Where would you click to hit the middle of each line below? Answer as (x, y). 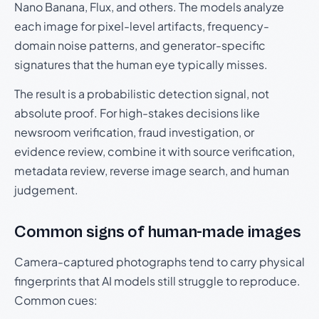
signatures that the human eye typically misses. (141, 64)
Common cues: (56, 300)
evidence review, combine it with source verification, (155, 151)
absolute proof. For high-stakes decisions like (137, 113)
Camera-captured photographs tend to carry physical (159, 262)
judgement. (46, 190)
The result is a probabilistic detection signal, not (142, 94)
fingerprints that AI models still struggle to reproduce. (157, 281)
